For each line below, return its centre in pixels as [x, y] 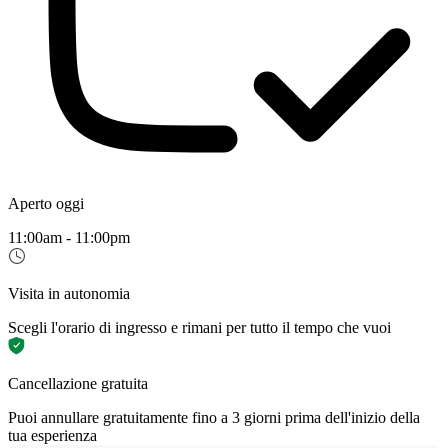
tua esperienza [52, 435]
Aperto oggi [46, 203]
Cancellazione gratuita [78, 383]
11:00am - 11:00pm [69, 237]
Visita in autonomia [69, 293]
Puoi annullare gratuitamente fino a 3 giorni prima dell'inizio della [214, 417]
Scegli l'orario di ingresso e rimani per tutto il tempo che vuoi [199, 327]
